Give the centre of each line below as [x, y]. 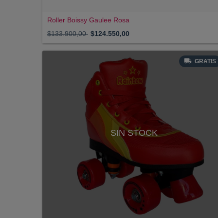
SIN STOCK [134, 133]
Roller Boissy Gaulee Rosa [88, 20]
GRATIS [205, 62]
